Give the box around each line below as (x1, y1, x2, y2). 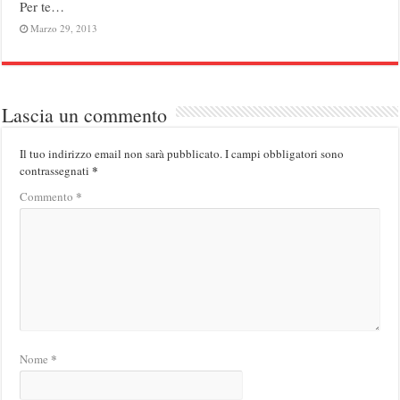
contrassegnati (20, 162, 93, 179)
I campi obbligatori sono (225, 145, 345, 162)
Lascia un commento (2, 101, 168, 128)
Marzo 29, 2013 (30, 21, 98, 35)
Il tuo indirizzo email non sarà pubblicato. (20, 145, 223, 162)
